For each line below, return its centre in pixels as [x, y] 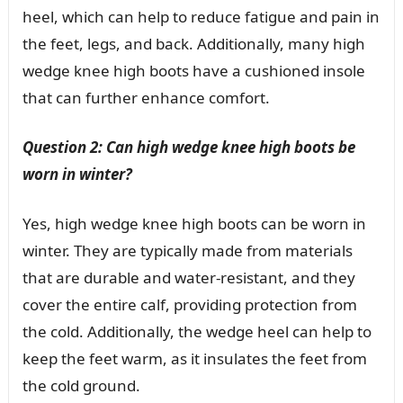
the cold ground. [81, 385]
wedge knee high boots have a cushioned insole [193, 70]
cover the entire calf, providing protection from [189, 304]
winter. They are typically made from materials [187, 250]
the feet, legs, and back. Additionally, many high [193, 43]
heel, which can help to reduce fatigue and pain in [201, 16]
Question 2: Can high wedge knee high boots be [188, 147]
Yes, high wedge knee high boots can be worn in [194, 223]
